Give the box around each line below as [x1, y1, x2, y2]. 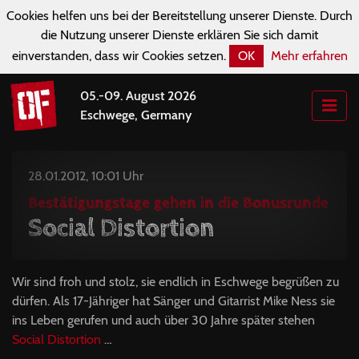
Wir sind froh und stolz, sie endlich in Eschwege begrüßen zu [12, 274, 339, 289]
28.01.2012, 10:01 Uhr [28, 168, 143, 184]
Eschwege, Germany [80, 107, 192, 123]
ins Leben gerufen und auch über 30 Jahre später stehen [12, 313, 315, 328]
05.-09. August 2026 [80, 88, 197, 103]
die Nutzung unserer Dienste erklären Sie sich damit [41, 27, 318, 42]
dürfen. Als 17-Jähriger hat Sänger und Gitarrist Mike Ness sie [12, 293, 335, 309]
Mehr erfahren [270, 48, 348, 63]
